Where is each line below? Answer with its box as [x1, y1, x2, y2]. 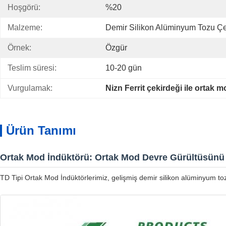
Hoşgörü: [8, 3, 40, 12]
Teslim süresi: [8, 64, 56, 72]
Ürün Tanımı [6, 124, 76, 137]
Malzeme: [8, 23, 42, 32]
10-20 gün [105, 64, 142, 72]
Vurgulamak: [8, 84, 52, 92]
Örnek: [8, 43, 31, 52]
